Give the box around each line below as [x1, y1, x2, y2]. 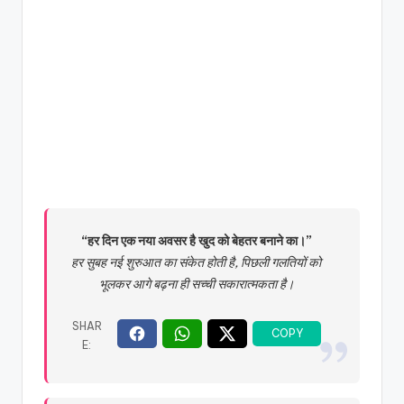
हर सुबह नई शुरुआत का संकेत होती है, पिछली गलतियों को [71, 253, 322, 271]
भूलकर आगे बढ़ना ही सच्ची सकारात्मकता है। [98, 275, 294, 292]
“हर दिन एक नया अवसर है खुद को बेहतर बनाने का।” [80, 232, 312, 249]
